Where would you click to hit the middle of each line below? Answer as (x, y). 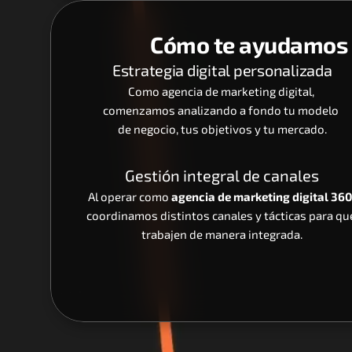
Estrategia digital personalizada (222, 70)
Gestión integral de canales (222, 175)
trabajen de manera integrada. (222, 234)
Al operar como (129, 196)
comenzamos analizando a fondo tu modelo (221, 110)
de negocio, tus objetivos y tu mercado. (222, 129)
